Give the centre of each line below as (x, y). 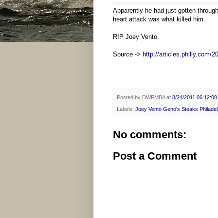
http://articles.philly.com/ (177, 54)
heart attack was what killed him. (159, 19)
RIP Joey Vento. (136, 36)
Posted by (129, 97)
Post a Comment (155, 156)
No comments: (150, 135)
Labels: (126, 109)
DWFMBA (154, 97)
